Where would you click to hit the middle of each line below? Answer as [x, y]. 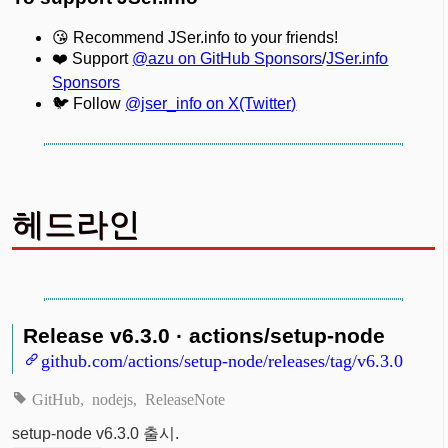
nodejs [112, 397]
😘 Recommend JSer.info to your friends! [195, 37]
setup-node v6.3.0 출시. [96, 433]
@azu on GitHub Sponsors [227, 58]
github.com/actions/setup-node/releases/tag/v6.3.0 [222, 358]
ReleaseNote [184, 397]
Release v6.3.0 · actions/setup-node [204, 335]
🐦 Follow [89, 103]
